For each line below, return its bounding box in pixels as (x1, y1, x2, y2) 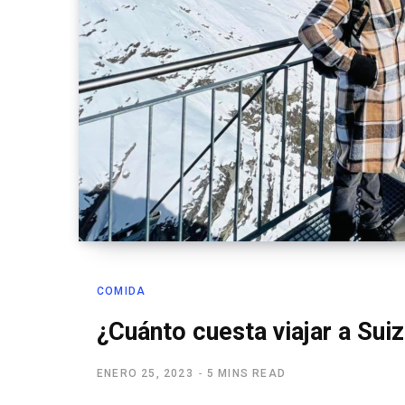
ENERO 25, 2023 (97, 367, 193, 380)
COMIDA (97, 285, 146, 297)
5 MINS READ (206, 367, 287, 380)
